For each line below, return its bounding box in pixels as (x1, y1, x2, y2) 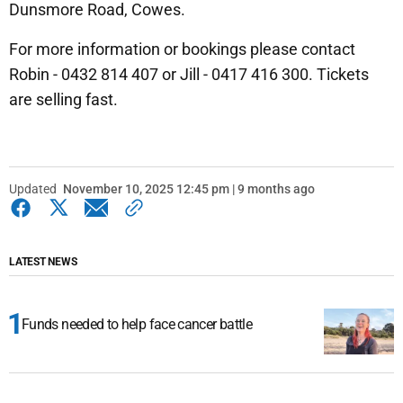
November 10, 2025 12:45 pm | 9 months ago (63, 182, 315, 197)
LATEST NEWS (9, 255, 77, 269)
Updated (9, 182, 57, 197)
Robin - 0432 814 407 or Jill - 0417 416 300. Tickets (9, 65, 369, 85)
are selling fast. (9, 90, 118, 110)
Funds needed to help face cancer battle (22, 316, 253, 334)
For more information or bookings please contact (9, 40, 355, 59)
